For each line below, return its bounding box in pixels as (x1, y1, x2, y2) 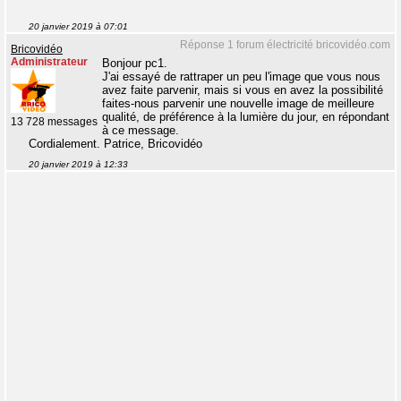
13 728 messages (11, 115, 98, 127)
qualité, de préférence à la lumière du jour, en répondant (102, 109, 389, 124)
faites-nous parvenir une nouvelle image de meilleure (102, 96, 374, 110)
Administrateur (11, 55, 88, 67)
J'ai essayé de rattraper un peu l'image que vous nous (102, 69, 380, 83)
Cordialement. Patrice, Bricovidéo (29, 136, 202, 150)
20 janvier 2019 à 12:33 (29, 158, 128, 169)
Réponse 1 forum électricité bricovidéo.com (180, 38, 390, 51)
